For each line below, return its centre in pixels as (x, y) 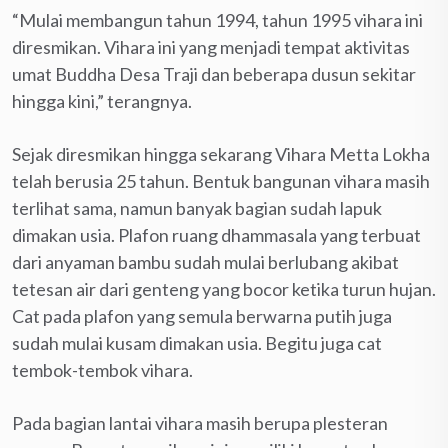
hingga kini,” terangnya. (102, 100)
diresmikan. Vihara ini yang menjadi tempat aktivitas (211, 46)
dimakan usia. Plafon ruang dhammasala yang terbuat (216, 234)
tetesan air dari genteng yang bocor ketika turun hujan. (224, 288)
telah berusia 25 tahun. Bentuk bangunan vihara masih (221, 180)
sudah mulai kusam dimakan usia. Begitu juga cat (197, 342)
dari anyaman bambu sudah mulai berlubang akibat (205, 261)
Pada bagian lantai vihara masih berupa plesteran (200, 422)
